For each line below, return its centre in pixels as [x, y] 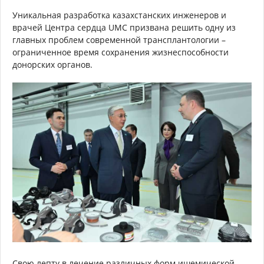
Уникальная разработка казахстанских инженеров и [119, 15]
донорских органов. [54, 65]
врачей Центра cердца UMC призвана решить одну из [124, 28]
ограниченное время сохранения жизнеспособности [121, 52]
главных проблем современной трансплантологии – [119, 40]
